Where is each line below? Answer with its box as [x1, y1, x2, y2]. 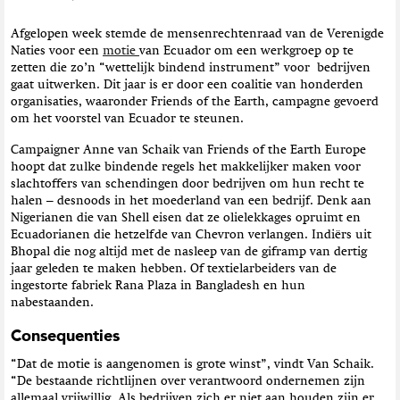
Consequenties [11, 329, 120, 346]
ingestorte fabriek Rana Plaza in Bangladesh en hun [11, 279, 305, 293]
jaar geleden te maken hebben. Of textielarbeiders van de [11, 262, 337, 276]
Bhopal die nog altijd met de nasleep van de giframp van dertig [11, 246, 367, 259]
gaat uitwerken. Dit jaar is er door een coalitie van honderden [11, 79, 363, 92]
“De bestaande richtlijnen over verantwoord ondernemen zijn [11, 374, 365, 387]
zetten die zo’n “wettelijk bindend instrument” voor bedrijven [11, 62, 371, 75]
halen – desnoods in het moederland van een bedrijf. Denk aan [11, 195, 371, 208]
